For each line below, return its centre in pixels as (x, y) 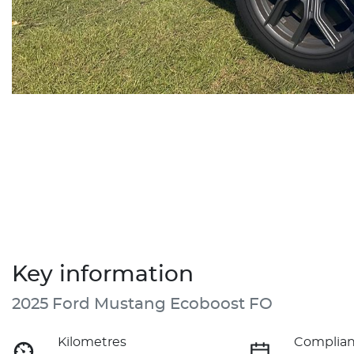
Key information (103, 275)
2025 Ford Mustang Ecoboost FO (142, 304)
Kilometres (92, 342)
